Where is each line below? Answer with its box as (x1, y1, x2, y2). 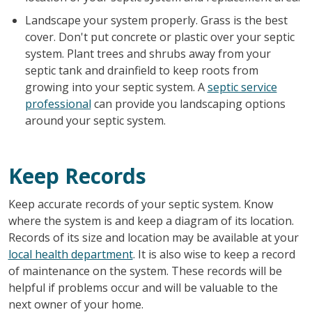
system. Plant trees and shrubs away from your (24, 45, 271, 61)
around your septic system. (24, 112, 166, 128)
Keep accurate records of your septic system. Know (8, 196, 273, 212)
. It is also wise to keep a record (132, 246, 295, 262)
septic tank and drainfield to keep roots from (24, 62, 258, 78)
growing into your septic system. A (24, 79, 208, 95)
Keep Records (8, 161, 146, 190)
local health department (8, 246, 133, 262)
